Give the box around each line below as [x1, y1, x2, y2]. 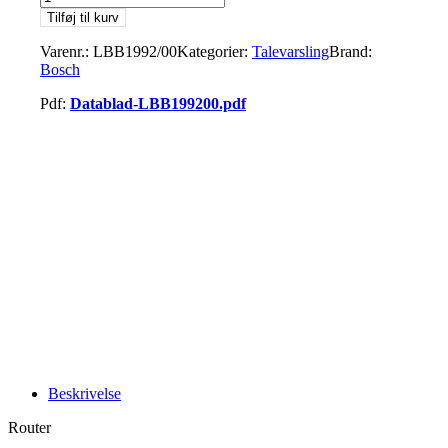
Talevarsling [252, 42, 329, 60]
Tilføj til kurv [47, 9, 119, 25]
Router [8, 418, 51, 436]
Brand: [329, 42, 372, 60]
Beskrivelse [48, 384, 121, 402]
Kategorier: [177, 42, 252, 60]
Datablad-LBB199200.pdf [70, 94, 246, 112]
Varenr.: [40, 42, 93, 60]
